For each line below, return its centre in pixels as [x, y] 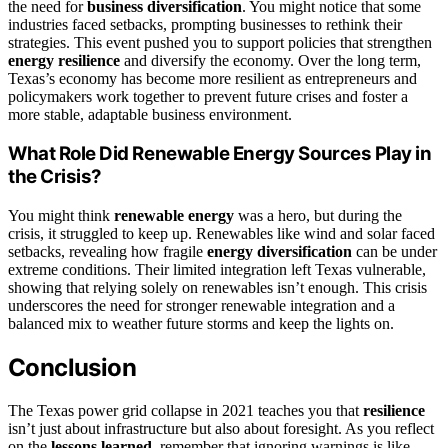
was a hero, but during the [318, 215]
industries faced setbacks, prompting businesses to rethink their [205, 24]
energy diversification [279, 251]
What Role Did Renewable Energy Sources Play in [220, 154]
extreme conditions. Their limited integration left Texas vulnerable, [217, 269]
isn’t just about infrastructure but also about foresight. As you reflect [221, 428]
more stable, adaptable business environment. [150, 114]
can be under [394, 251]
